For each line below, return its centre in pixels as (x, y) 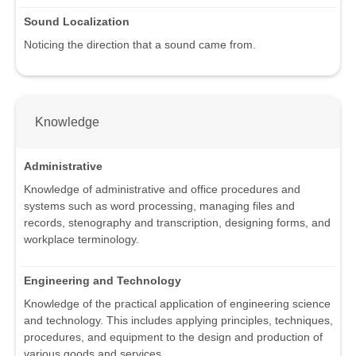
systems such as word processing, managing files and (159, 206)
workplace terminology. (81, 240)
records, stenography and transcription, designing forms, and (177, 223)
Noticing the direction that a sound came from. (140, 44)
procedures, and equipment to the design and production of (173, 337)
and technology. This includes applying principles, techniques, (178, 321)
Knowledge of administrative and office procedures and (162, 190)
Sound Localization (77, 21)
